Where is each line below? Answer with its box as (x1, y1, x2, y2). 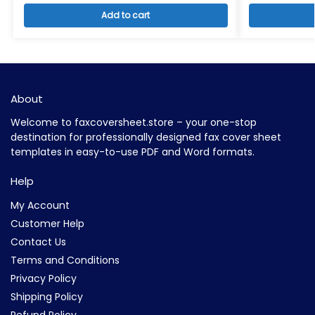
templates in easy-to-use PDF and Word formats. (11, 145, 255, 159)
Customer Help (11, 216, 84, 231)
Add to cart (101, 8, 150, 21)
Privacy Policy (11, 271, 77, 285)
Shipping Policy (11, 289, 83, 304)
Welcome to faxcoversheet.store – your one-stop (11, 115, 257, 129)
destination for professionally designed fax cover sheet (11, 130, 281, 144)
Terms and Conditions (11, 252, 120, 267)
